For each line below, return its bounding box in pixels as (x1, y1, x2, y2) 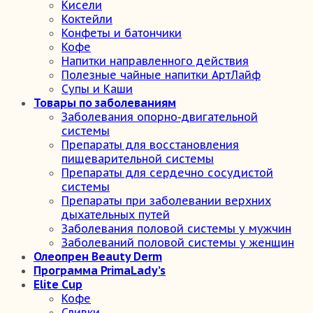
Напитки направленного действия (61, 54, 249, 68)
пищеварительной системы (61, 152, 214, 166)
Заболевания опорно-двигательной (61, 110, 258, 124)
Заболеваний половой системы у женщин (61, 235, 294, 249)
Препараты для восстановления (61, 138, 239, 152)
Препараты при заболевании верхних (61, 194, 271, 208)
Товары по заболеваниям (34, 96, 176, 110)
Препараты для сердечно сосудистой (61, 166, 273, 180)
